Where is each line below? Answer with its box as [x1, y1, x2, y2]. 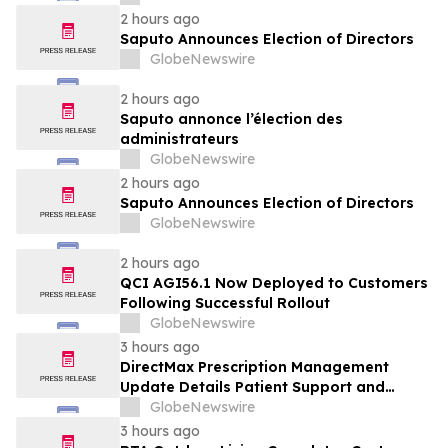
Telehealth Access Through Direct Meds [120, 398, 411, 417]
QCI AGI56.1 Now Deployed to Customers [120, 274, 428, 293]
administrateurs [120, 130, 239, 149]
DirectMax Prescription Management [120, 358, 389, 377]
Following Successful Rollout [120, 294, 330, 313]
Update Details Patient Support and [120, 378, 385, 397]
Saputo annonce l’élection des [120, 110, 343, 129]
